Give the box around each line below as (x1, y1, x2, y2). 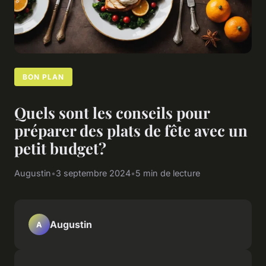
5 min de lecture (135, 168, 200, 179)
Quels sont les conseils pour (14, 102, 210, 123)
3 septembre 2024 (56, 168, 131, 179)
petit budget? (14, 138, 106, 159)
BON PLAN (23, 72, 65, 81)
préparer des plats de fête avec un (14, 120, 248, 141)
